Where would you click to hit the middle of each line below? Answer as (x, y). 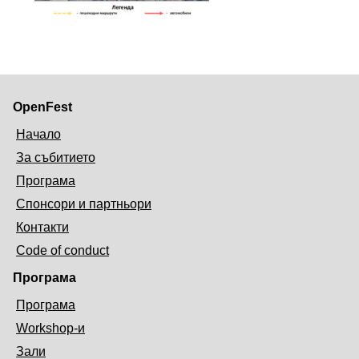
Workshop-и (50, 329)
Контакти (42, 228)
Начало (38, 135)
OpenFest (42, 107)
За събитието (56, 158)
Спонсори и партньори (84, 204)
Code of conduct (63, 251)
